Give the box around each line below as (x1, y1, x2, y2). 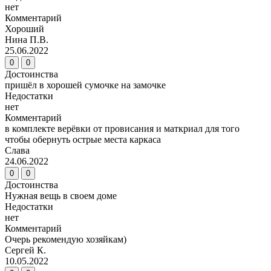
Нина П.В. (5, 34, 48, 45)
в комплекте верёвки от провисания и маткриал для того (5, 123, 240, 134)
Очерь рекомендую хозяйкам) (5, 234, 126, 245)
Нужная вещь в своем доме (5, 191, 117, 201)
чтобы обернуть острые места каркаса (5, 134, 161, 145)
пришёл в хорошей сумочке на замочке (5, 80, 166, 91)
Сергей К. (5, 245, 46, 256)
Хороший (5, 24, 44, 34)
